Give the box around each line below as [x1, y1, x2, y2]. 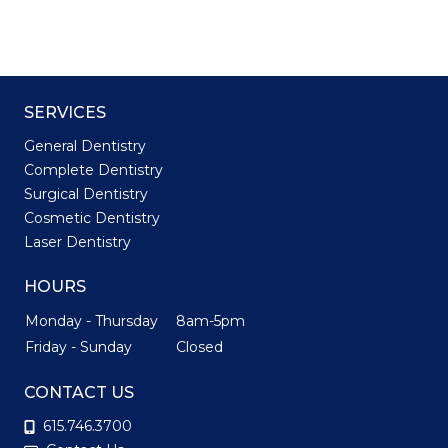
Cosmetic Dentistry [24, 209, 160, 227]
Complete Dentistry [24, 161, 163, 179]
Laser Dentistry [24, 233, 131, 251]
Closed [176, 338, 223, 356]
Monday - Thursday [25, 312, 174, 330]
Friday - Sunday [25, 338, 148, 356]
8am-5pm [176, 312, 245, 330]
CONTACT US [24, 383, 134, 402]
